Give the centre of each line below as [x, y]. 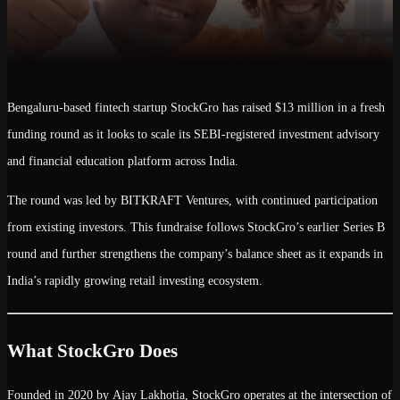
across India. [205, 161]
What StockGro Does [92, 351]
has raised [247, 108]
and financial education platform [89, 161]
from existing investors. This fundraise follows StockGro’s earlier [175, 227]
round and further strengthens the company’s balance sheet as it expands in [195, 254]
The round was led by [64, 200]
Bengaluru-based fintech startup [89, 108]
